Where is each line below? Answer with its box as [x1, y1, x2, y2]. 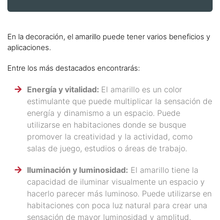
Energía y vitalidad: [27, 84, 101, 94]
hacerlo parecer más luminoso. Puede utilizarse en [27, 188, 212, 198]
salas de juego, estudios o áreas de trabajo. [27, 143, 187, 153]
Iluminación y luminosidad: [27, 165, 128, 175]
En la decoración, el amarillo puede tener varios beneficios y [7, 31, 210, 41]
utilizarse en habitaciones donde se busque [27, 119, 186, 130]
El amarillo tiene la [128, 165, 198, 175]
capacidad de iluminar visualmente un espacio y [27, 176, 205, 187]
